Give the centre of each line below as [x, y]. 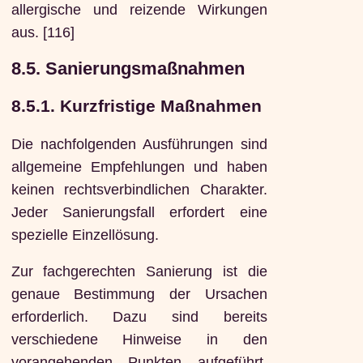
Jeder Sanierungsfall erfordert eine [139, 212]
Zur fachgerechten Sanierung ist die [139, 272]
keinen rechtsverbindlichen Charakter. [139, 189]
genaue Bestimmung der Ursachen [139, 295]
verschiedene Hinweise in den [139, 340]
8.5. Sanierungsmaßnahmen [128, 69]
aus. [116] [43, 32]
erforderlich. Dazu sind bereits [139, 317]
